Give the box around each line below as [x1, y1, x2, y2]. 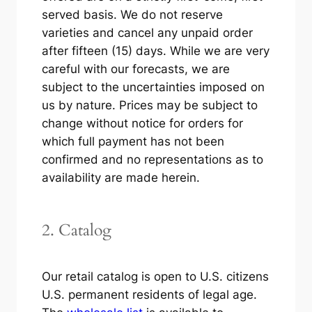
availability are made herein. [41, 171, 200, 185]
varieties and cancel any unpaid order [41, 26, 253, 40]
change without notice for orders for [41, 116, 243, 131]
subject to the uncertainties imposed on [41, 80, 265, 95]
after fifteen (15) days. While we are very [41, 44, 270, 58]
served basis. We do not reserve [41, 8, 223, 22]
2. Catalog [41, 219, 111, 242]
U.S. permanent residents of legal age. [41, 288, 257, 302]
